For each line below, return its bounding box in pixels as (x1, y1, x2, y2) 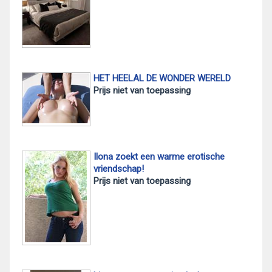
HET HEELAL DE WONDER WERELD (93, 72, 231, 84)
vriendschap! (93, 163, 144, 174)
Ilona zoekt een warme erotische (93, 151, 225, 162)
